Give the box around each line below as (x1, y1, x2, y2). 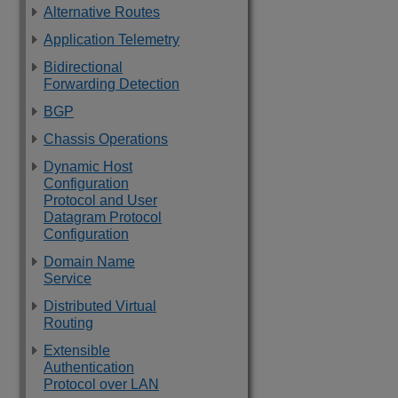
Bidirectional (44, 60, 123, 75)
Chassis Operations (44, 131, 168, 147)
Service (44, 271, 92, 286)
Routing (44, 315, 93, 330)
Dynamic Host (44, 159, 132, 174)
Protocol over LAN (44, 377, 159, 392)
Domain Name (44, 254, 135, 269)
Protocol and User (44, 193, 157, 208)
